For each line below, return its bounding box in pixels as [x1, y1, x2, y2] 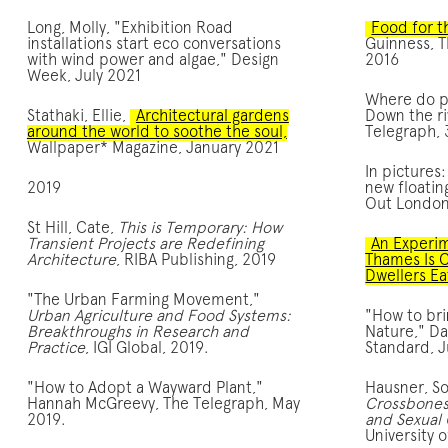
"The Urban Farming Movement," [26, 292, 260, 309]
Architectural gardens [135, 108, 289, 125]
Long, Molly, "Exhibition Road [26, 20, 233, 37]
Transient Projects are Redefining [26, 236, 264, 253]
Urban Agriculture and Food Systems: [26, 308, 291, 325]
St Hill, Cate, [26, 220, 118, 237]
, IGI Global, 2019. [84, 340, 209, 357]
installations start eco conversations [26, 36, 281, 53]
